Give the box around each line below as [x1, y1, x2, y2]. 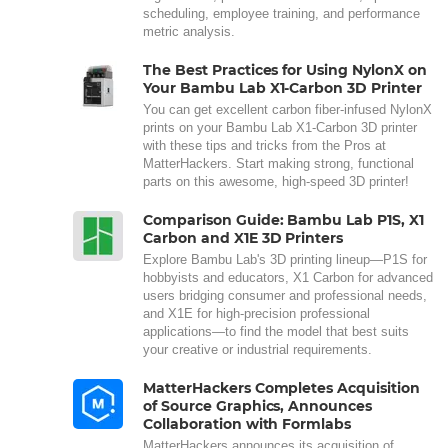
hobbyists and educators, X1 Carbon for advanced [143, 270, 433, 286]
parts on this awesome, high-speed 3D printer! [143, 174, 413, 190]
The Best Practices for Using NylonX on [143, 61, 427, 80]
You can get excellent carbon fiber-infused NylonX [143, 102, 432, 118]
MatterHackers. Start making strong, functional [143, 156, 414, 172]
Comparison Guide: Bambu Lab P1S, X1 [143, 211, 424, 230]
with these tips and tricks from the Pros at [143, 138, 386, 154]
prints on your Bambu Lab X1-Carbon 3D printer [143, 120, 417, 136]
